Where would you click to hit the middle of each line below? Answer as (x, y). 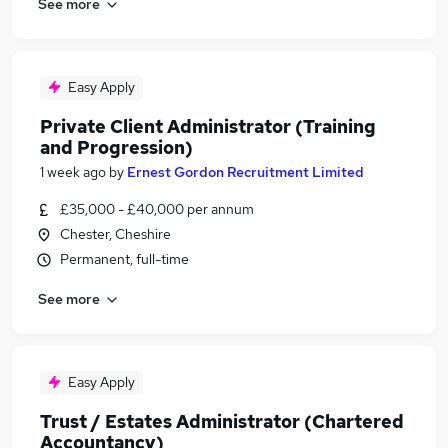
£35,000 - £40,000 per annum (157, 209)
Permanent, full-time (124, 259)
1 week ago (73, 172)
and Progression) (116, 147)
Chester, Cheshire (115, 234)
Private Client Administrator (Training (208, 126)
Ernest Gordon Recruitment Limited (245, 172)
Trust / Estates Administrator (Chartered (222, 421)
